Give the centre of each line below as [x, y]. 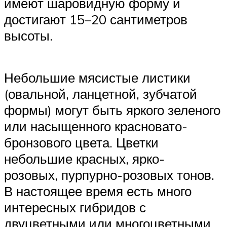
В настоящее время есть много [98, 191]
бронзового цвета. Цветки [81, 143]
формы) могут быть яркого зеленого [112, 110]
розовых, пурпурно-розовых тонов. [109, 175]
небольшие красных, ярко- [84, 159]
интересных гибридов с [75, 207]
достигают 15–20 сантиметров [96, 20]
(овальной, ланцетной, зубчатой [101, 94]
